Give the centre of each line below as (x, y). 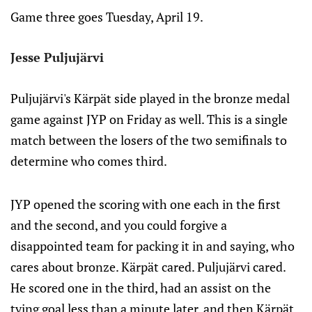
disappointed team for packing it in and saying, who (153, 246)
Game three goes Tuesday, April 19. (107, 17)
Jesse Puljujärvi (57, 57)
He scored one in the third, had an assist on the (141, 288)
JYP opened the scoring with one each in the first (146, 204)
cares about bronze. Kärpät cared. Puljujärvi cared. (148, 267)
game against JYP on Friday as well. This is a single (149, 119)
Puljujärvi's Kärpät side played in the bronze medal (150, 98)
